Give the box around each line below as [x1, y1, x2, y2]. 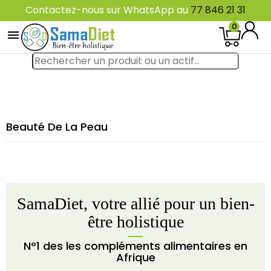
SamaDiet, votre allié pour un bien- [16, 194, 255, 213]
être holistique [87, 212, 184, 231]
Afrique [116, 250, 155, 265]
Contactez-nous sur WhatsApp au [25, 3, 188, 17]
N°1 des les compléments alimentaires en [24, 238, 247, 253]
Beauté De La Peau [6, 119, 108, 134]
